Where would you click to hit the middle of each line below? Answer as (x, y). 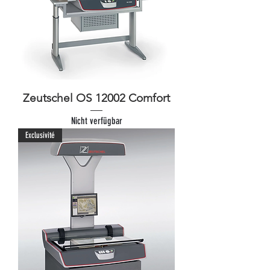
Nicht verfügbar (96, 121)
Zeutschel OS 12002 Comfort (96, 98)
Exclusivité (40, 136)
